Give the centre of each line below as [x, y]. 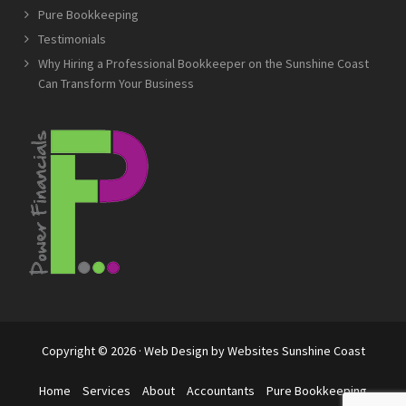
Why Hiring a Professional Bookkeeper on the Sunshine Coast [204, 64]
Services [106, 391]
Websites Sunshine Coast [296, 351]
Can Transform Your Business [116, 84]
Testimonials [72, 39]
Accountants [221, 391]
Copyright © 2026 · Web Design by [134, 351]
